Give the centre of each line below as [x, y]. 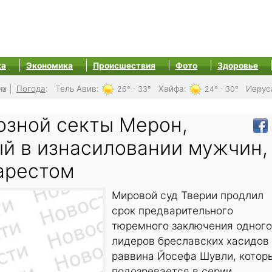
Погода [31, 89]
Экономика [49, 66]
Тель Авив [76, 89]
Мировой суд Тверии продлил [188, 195]
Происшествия [124, 66]
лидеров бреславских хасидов [190, 241]
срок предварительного [172, 211]
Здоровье [238, 66]
